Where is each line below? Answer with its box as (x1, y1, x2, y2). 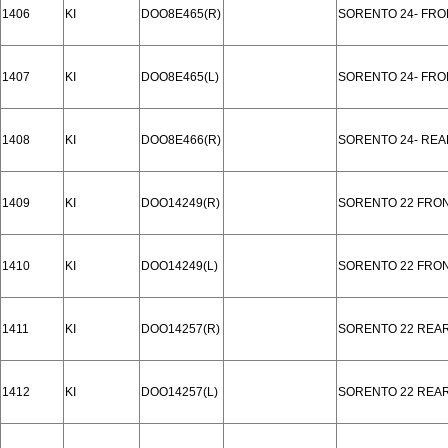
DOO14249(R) (141, 196, 220, 210)
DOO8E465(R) (141, 7, 221, 21)
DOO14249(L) (141, 259, 218, 273)
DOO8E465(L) (141, 70, 219, 84)
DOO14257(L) (141, 385, 218, 399)
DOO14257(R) (141, 322, 220, 336)
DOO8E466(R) (141, 133, 221, 147)
